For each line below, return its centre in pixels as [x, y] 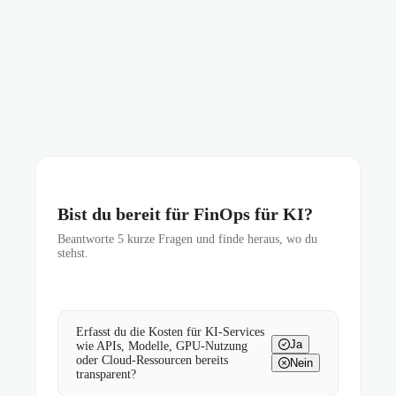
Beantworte [88, 240]
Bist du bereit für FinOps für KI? [185, 214]
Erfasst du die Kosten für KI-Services [170, 332]
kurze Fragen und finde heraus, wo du [221, 240]
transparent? [106, 375]
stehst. [73, 254]
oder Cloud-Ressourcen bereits [152, 361]
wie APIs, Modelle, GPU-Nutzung [162, 346]
